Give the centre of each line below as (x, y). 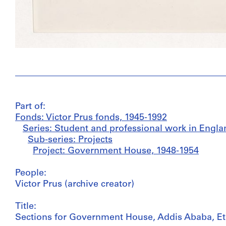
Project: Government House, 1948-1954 (116, 151)
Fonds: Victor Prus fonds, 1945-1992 (91, 118)
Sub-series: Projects (70, 140)
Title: (26, 206)
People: (31, 173)
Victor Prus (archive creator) (75, 184)
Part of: (30, 106)
